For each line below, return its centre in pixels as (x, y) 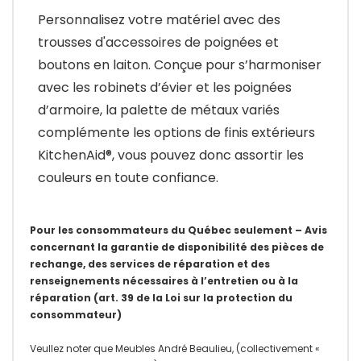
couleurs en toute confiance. (128, 177)
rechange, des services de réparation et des (150, 263)
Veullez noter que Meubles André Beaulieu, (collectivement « (175, 348)
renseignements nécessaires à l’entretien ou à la (164, 280)
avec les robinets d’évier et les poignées (165, 87)
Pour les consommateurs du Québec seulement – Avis (178, 230)
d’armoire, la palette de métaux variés (159, 110)
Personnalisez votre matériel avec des (159, 19)
